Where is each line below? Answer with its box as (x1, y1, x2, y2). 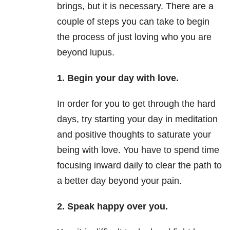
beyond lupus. (57, 47, 114, 58)
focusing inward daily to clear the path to (57, 160, 222, 171)
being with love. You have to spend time (57, 145, 219, 156)
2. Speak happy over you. (57, 201, 168, 212)
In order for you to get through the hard (57, 99, 216, 109)
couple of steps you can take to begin (57, 16, 209, 27)
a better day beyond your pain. (57, 176, 182, 186)
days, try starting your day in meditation (57, 114, 218, 125)
